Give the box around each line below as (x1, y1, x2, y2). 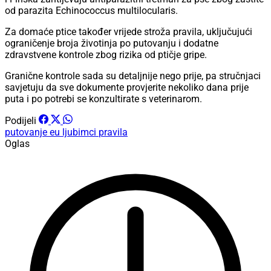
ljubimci (62, 126, 99, 139)
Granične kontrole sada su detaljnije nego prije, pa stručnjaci (5, 70, 261, 82)
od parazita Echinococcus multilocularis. (5, 5, 178, 17)
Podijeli (5, 115, 36, 127)
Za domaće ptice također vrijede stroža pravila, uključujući (5, 26, 252, 38)
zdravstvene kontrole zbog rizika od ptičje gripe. (5, 49, 207, 61)
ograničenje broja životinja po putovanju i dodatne (5, 38, 218, 50)
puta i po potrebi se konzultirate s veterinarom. (5, 93, 202, 105)
